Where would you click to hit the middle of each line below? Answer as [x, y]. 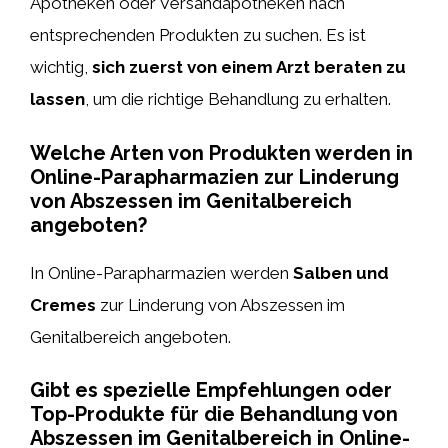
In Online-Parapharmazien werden [161, 272]
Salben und [341, 272]
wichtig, [61, 67]
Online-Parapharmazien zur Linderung [214, 176]
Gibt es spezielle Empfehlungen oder [211, 390]
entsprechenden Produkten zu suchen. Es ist [198, 35]
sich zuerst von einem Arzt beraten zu [249, 67]
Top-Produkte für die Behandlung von [214, 414]
